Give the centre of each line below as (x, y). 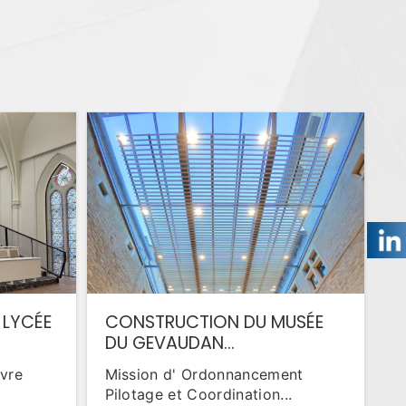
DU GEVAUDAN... (169, 343)
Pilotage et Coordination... (198, 394)
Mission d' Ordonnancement (204, 374)
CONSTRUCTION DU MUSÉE (214, 322)
